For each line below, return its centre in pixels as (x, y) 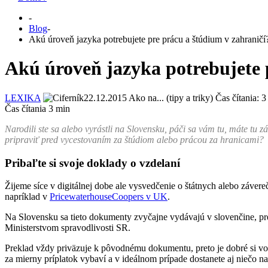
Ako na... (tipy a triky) (171, 98)
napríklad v (27, 197)
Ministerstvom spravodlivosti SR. (68, 228)
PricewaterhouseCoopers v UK (109, 197)
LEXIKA (23, 98)
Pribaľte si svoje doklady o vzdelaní (92, 163)
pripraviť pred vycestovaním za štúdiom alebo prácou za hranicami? (134, 139)
